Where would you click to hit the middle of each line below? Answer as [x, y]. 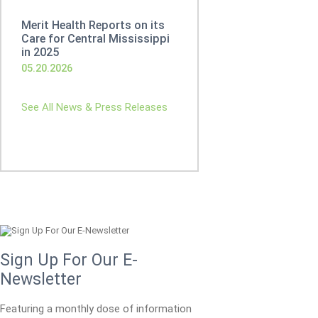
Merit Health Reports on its [93, 25]
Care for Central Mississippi [95, 39]
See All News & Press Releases [94, 107]
